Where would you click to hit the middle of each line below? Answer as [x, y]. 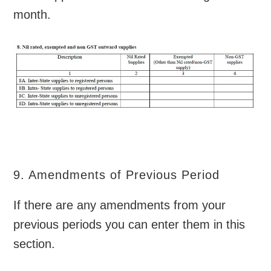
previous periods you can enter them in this [129, 225]
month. [32, 14]
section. [34, 244]
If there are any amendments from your [120, 205]
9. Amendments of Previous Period [117, 175]
